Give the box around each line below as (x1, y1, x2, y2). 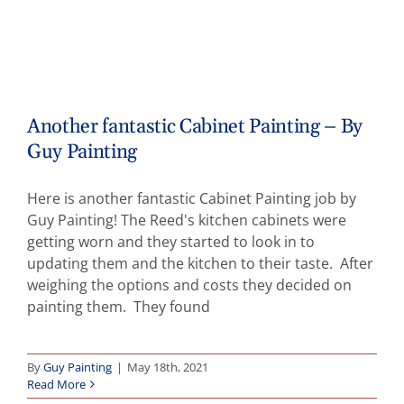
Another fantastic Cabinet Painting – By (27, 114, 363, 140)
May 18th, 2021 (127, 358, 208, 375)
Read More (27, 375, 86, 392)
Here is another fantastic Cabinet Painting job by (27, 188, 356, 208)
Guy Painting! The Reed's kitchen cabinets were (27, 209, 346, 230)
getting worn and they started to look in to (27, 231, 315, 252)
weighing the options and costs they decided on (27, 274, 352, 295)
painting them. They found (27, 296, 210, 317)
